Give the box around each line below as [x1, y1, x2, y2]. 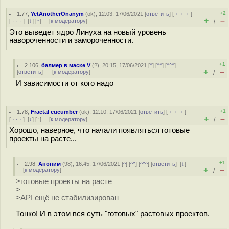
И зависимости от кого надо [16, 79, 113, 87]
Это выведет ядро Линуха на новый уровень [9, 28, 166, 36]
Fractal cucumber [31, 109, 78, 115]
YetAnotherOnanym [31, 11, 84, 17]
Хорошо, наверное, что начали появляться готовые [9, 126, 190, 134]
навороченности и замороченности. [9, 36, 133, 44]
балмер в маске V [41, 62, 91, 68]
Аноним [38, 161, 61, 167]
